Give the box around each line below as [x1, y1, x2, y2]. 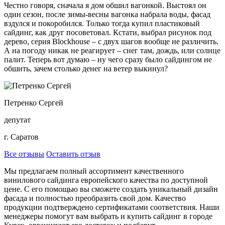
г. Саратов [4, 132, 39, 141]
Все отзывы [4, 149, 44, 158]
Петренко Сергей [4, 98, 63, 107]
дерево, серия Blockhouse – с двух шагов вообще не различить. [4, 37, 218, 46]
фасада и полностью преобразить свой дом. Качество [4, 193, 186, 202]
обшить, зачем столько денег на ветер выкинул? [4, 64, 168, 73]
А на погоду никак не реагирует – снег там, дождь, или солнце [4, 46, 220, 55]
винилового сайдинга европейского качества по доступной [4, 175, 208, 184]
